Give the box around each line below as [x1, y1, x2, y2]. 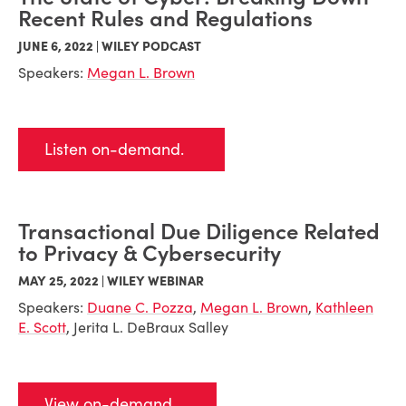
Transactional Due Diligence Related [18, 217, 380, 246]
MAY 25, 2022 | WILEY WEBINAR [18, 273, 204, 289]
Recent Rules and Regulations [18, 5, 313, 33]
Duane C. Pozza [87, 298, 193, 316]
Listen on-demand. [44, 139, 184, 159]
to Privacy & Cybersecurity [18, 239, 281, 267]
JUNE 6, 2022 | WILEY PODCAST [18, 38, 201, 54]
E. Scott [18, 318, 66, 336]
